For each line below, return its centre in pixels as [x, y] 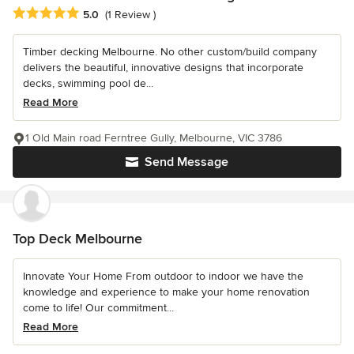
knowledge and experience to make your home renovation [166, 292]
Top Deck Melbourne [77, 238]
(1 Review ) [130, 14]
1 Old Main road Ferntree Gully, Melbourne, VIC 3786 [154, 137]
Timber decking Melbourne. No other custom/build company [170, 51]
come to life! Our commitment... [98, 307]
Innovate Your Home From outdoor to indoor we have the [163, 276]
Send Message [186, 162]
